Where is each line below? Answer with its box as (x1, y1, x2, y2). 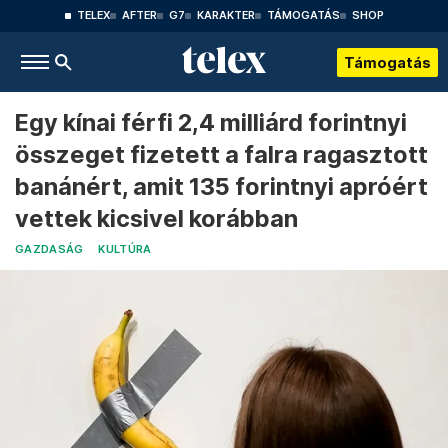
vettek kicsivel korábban (15, 204, 298, 233)
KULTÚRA (98, 243, 152, 256)
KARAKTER (196, 9, 255, 22)
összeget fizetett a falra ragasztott (15, 140, 428, 169)
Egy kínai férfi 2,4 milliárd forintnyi (15, 108, 407, 137)
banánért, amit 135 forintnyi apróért (15, 172, 428, 201)
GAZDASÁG (15, 243, 84, 256)
